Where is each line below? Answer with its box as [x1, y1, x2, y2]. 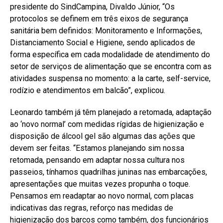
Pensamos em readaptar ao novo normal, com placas [10, 191, 194, 201]
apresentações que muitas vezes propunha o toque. [10, 179, 190, 189]
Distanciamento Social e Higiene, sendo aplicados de [10, 37, 195, 47]
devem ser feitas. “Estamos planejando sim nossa [10, 143, 184, 153]
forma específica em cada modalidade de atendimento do [10, 49, 210, 59]
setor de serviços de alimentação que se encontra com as [10, 61, 212, 71]
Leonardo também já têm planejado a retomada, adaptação [10, 107, 212, 117]
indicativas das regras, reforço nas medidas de [10, 203, 173, 213]
